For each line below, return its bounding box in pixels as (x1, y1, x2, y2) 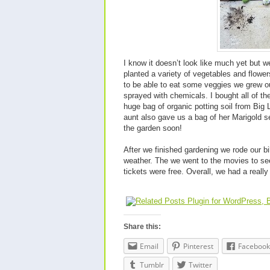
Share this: (124, 222, 161, 231)
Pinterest (183, 241, 213, 251)
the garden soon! (124, 124, 182, 133)
